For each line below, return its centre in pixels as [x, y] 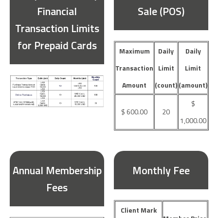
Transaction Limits [57, 28]
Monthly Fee [161, 170]
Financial [57, 11]
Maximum [134, 51]
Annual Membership [57, 170]
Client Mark [138, 210]
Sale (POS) [161, 11]
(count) [166, 85]
